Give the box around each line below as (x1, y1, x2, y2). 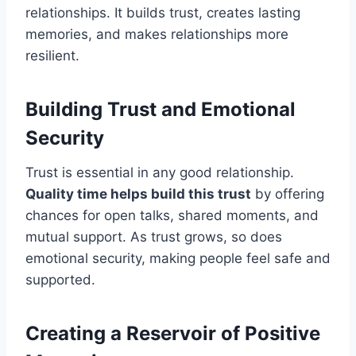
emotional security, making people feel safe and (25, 250, 331, 267)
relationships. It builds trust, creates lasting (25, 5, 300, 21)
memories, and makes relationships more (25, 26, 288, 43)
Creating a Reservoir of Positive (25, 322, 320, 346)
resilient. (25, 48, 79, 64)
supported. (25, 272, 95, 288)
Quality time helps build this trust (25, 186, 251, 203)
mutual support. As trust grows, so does (25, 229, 282, 246)
